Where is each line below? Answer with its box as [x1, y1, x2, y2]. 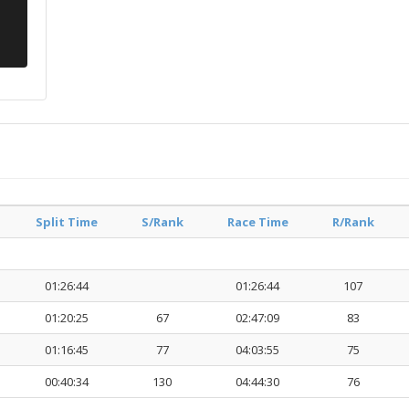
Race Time [226, 214, 288, 231]
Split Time [35, 214, 98, 231]
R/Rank [331, 214, 374, 231]
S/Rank [141, 214, 184, 231]
